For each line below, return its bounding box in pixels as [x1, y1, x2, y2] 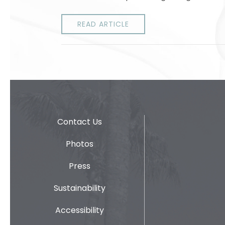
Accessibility [55, 204, 104, 216]
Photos [65, 138, 93, 150]
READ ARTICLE [77, 19, 129, 29]
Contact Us [57, 116, 102, 128]
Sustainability [53, 182, 105, 194]
